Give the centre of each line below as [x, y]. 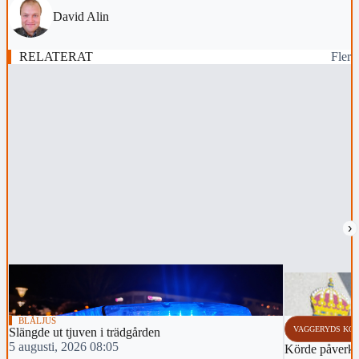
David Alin [81, 17]
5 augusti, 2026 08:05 [64, 346]
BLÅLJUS [37, 320]
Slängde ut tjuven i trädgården [85, 332]
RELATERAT [56, 57]
